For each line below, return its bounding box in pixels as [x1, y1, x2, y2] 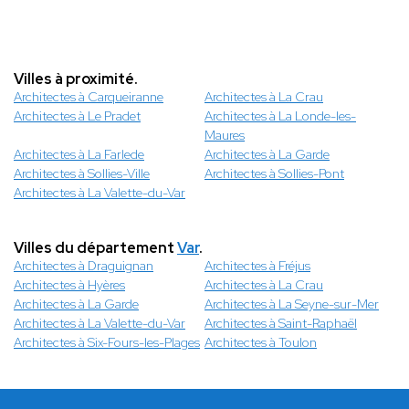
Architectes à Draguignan [14, 257, 153, 275]
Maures [204, 127, 245, 144]
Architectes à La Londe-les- [204, 108, 356, 125]
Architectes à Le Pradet [14, 108, 141, 125]
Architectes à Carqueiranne [14, 89, 163, 106]
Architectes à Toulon [204, 334, 317, 351]
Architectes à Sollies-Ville [14, 165, 150, 183]
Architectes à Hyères [14, 277, 125, 294]
